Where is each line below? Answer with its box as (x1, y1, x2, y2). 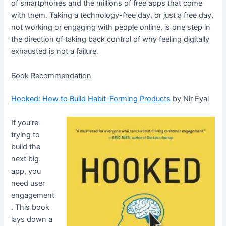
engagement (11, 190, 55, 200)
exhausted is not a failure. (11, 47, 99, 56)
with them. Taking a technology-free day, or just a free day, (11, 11, 214, 20)
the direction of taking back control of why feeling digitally (11, 35, 210, 44)
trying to (11, 130, 40, 139)
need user (11, 178, 45, 188)
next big (11, 154, 39, 163)
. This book (11, 202, 50, 212)
